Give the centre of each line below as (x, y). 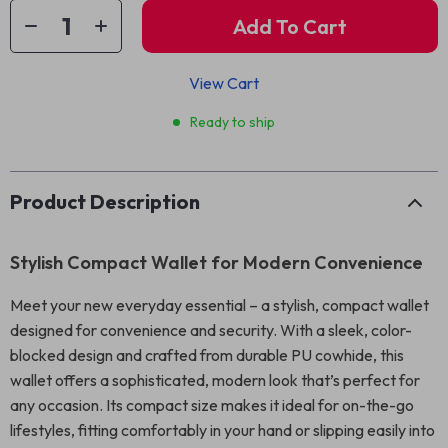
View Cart (224, 83)
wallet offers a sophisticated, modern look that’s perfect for (215, 380)
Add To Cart (290, 26)
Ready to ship (232, 122)
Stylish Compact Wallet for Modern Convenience (216, 262)
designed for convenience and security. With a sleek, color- (211, 330)
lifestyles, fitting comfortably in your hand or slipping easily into (222, 430)
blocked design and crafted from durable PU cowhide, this (207, 355)
